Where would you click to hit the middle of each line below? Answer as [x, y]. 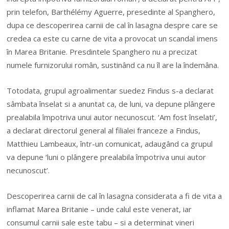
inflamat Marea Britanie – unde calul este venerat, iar [99, 209]
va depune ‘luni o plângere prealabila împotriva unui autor [107, 157]
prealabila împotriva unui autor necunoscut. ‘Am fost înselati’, [112, 117]
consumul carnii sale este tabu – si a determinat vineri [101, 223]
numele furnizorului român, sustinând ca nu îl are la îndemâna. [113, 65]
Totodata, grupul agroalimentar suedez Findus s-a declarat [110, 90]
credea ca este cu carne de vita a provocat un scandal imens [112, 38]
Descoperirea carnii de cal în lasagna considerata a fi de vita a [114, 196]
